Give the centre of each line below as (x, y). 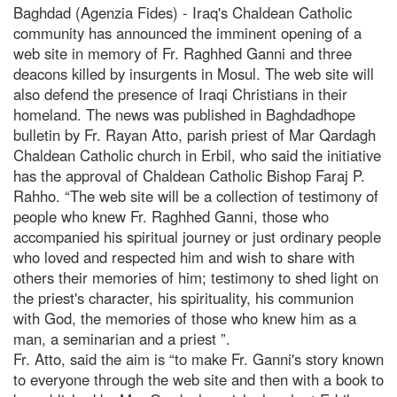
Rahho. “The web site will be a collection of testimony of (196, 195)
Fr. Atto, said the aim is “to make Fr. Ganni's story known (198, 358)
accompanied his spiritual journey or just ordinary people (197, 236)
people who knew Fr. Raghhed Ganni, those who (171, 216)
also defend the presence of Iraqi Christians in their (180, 93)
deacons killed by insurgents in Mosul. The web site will (194, 73)
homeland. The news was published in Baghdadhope (184, 114)
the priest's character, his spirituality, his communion (183, 297)
